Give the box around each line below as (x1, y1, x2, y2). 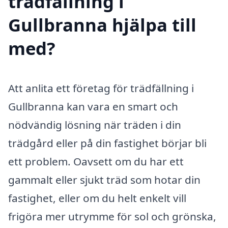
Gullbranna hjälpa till (8, 12, 196, 37)
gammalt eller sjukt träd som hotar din (8, 172, 201, 187)
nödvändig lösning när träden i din (8, 117, 181, 132)
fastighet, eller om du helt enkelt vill (8, 190, 186, 205)
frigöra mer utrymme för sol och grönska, (8, 209, 216, 223)
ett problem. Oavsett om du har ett (8, 154, 184, 168)
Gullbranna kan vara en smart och (8, 99, 178, 113)
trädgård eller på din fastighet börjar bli (8, 135, 207, 150)
